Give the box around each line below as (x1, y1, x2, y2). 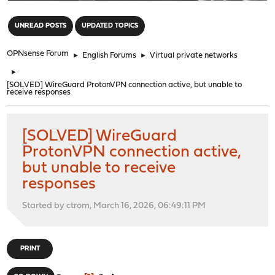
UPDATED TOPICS (82, 22, 139, 29)
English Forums (82, 51, 137, 60)
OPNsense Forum (7, 49, 69, 58)
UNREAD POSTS (15, 22, 67, 29)
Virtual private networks (150, 51, 238, 60)
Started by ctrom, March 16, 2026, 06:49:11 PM (22, 201, 206, 211)
